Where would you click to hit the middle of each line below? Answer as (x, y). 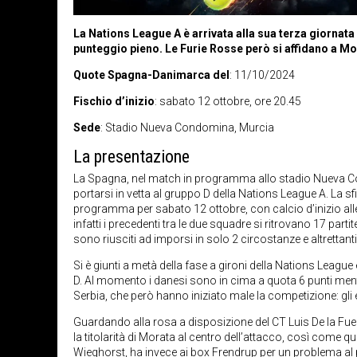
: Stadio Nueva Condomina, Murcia (187, 127)
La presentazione (131, 156)
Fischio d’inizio (114, 101)
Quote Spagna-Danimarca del (151, 75)
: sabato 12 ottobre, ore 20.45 (228, 101)
